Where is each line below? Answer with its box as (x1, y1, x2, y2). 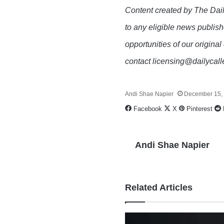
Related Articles (125, 182, 193, 192)
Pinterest (186, 105, 213, 112)
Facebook (133, 105, 162, 112)
